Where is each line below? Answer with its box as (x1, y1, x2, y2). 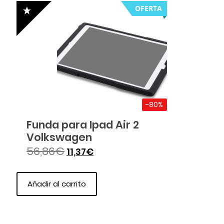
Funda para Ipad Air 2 (26, 117, 139, 132)
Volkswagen (26, 129, 92, 144)
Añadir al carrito (27, 178, 86, 189)
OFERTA (135, 3, 162, 13)
